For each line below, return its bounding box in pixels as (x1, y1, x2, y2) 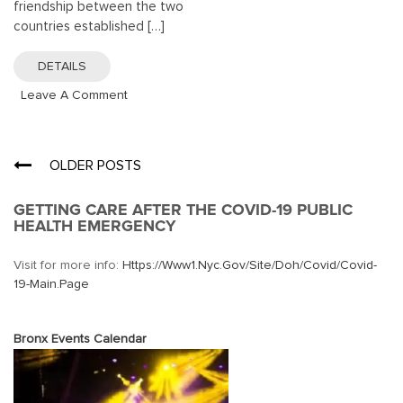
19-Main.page (13, 277, 89, 291)
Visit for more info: (13, 258, 122, 272)
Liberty (127, 166, 166, 179)
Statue (127, 126, 165, 139)
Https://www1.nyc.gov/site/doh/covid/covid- (122, 258, 377, 272)
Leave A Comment (21, 88, 128, 102)
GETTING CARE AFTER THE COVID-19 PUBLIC (13, 199, 353, 219)
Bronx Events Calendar (13, 332, 147, 345)
